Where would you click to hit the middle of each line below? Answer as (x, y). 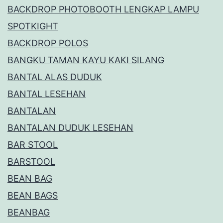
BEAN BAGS (33, 196)
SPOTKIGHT (33, 26)
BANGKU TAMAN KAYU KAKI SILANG (86, 60)
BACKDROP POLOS (48, 43)
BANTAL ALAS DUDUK (55, 77)
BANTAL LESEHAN (47, 94)
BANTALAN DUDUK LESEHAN (70, 128)
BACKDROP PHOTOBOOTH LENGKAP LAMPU (103, 9)
